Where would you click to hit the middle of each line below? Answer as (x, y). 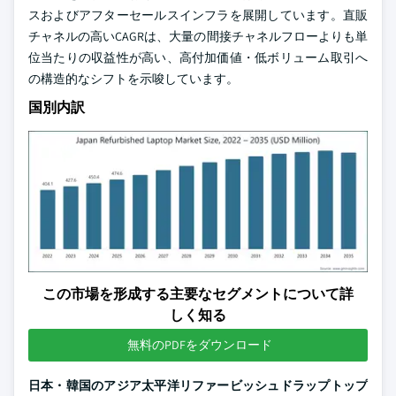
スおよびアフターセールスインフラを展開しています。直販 (198, 15)
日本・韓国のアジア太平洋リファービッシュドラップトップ (198, 385)
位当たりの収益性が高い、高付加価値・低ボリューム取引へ (198, 58)
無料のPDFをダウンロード (200, 344)
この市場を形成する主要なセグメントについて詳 (198, 293)
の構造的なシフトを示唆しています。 (133, 79)
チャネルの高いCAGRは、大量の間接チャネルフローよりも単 (198, 37)
